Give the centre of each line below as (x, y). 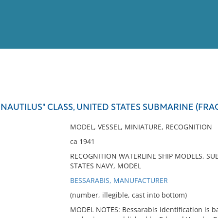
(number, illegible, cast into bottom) (128, 195)
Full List (199, 95)
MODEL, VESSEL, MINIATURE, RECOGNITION (141, 127)
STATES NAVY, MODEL (105, 166)
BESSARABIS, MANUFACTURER (119, 180)
